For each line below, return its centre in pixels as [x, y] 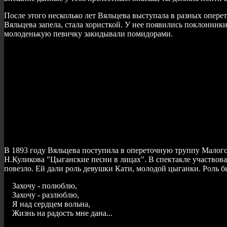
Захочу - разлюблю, [42, 195]
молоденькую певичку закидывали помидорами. [88, 33]
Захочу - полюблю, [41, 185]
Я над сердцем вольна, [47, 204]
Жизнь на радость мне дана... [58, 213]
